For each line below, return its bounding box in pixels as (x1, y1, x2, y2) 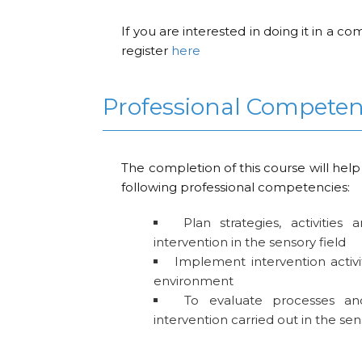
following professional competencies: (121, 179, 351, 196)
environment (154, 273, 234, 289)
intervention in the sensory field (154, 234, 347, 250)
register (121, 42, 172, 58)
